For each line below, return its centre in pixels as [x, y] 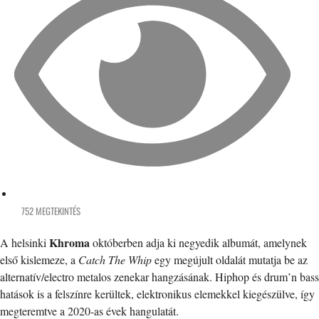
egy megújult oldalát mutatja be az [231, 260]
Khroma [71, 243]
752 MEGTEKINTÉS [51, 211]
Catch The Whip [116, 260]
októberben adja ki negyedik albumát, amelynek [200, 243]
